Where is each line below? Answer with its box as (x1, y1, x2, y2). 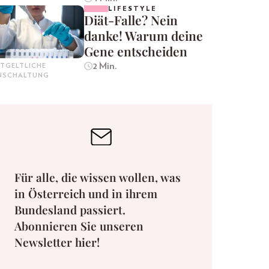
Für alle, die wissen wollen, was (14, 169, 181, 185)
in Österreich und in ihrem (14, 185, 157, 201)
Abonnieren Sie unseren (14, 217, 144, 234)
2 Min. (92, 61, 117, 71)
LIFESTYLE (108, 5, 157, 13)
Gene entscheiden (84, 43, 187, 60)
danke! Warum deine (84, 27, 203, 44)
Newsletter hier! (14, 234, 100, 250)
